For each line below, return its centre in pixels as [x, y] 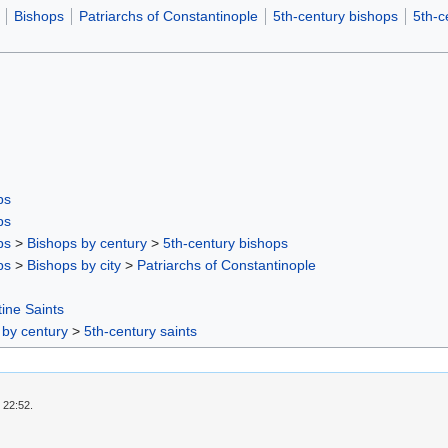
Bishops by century [87, 242]
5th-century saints [140, 330]
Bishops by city [74, 264]
